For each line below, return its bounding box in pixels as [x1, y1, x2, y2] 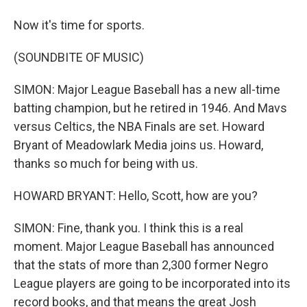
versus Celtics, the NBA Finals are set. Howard [14, 119, 265, 134]
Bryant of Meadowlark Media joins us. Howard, [14, 138, 263, 152]
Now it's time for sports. [14, 18, 145, 32]
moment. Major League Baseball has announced [14, 239, 274, 254]
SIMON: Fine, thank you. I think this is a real [14, 221, 243, 235]
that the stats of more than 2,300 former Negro [14, 258, 268, 272]
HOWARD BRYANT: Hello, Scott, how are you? [14, 188, 258, 203]
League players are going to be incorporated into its [14, 276, 291, 291]
